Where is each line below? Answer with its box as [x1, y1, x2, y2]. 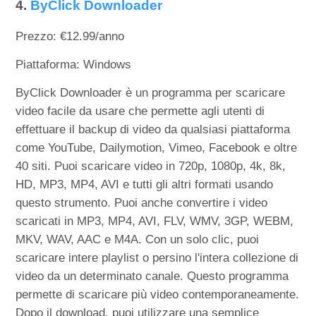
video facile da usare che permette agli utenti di [16, 104, 265, 119]
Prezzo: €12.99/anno [16, 30, 125, 44]
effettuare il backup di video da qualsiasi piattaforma [16, 123, 291, 137]
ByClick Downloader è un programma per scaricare [16, 86, 286, 100]
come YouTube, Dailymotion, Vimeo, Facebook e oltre [16, 141, 298, 155]
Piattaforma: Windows [16, 58, 132, 72]
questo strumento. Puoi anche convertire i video [16, 196, 268, 210]
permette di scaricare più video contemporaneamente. [16, 288, 300, 302]
